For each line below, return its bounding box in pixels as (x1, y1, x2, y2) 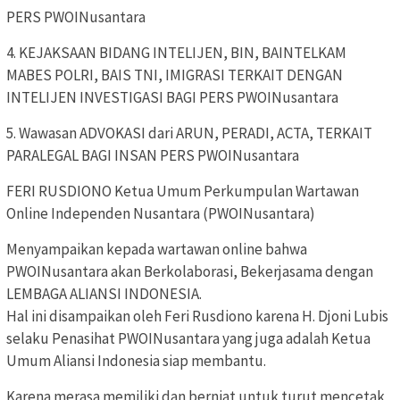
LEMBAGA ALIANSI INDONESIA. (6, 284, 202, 304)
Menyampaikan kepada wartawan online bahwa (6, 239, 307, 260)
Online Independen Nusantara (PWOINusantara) (6, 204, 315, 224)
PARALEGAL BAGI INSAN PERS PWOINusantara (6, 146, 299, 166)
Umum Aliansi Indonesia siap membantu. (6, 351, 266, 371)
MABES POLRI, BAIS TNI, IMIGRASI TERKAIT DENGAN (6, 65, 343, 86)
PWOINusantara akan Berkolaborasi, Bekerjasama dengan (6, 262, 373, 282)
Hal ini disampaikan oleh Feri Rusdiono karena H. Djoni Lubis (6, 306, 388, 327)
